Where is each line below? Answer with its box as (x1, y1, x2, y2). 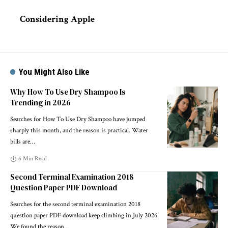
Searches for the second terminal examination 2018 (10, 199, 140, 209)
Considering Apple (20, 13, 95, 25)
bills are (10, 137, 30, 146)
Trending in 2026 (10, 97, 71, 108)
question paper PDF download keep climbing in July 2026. (10, 211, 159, 220)
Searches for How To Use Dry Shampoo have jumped (10, 115, 145, 124)
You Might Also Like (19, 66, 90, 77)
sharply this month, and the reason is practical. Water (10, 126, 148, 135)
